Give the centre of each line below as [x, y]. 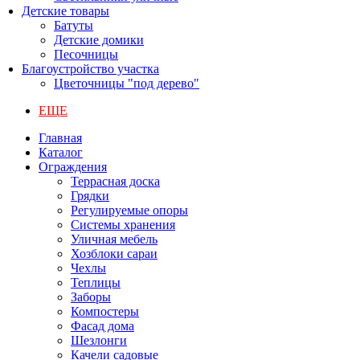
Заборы [91, 297]
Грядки [90, 196]
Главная [60, 138]
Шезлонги [99, 340]
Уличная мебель [114, 239]
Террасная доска [115, 181]
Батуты [74, 25]
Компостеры [105, 311]
